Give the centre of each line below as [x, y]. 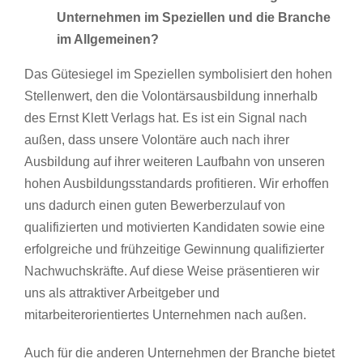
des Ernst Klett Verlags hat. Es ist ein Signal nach [166, 117]
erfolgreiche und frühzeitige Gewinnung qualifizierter [174, 249]
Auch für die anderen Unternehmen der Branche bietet [179, 352]
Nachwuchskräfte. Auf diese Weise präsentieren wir [172, 271]
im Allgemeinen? [108, 39]
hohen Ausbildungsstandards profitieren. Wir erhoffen [177, 183]
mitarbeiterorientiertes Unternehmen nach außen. [165, 314]
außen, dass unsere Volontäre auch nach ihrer [157, 139]
